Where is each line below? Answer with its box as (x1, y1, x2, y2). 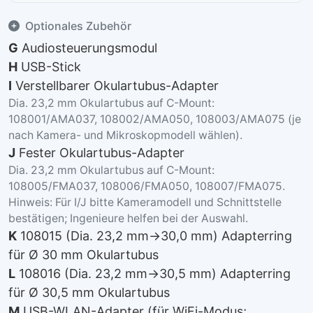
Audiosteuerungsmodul (18, 40, 157, 55)
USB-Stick (17, 59, 81, 74)
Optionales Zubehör (22, 18, 131, 33)
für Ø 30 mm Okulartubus (8, 247, 159, 262)
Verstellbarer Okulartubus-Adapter (12, 78, 219, 93)
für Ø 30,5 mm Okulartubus (8, 284, 170, 300)
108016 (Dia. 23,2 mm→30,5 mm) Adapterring (15, 265, 291, 281)
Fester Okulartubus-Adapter (15, 145, 184, 160)
